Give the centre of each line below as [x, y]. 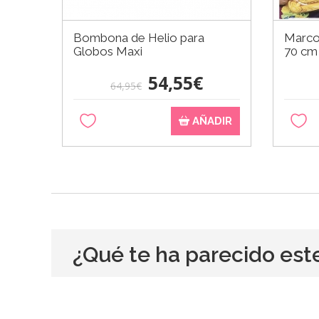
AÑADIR [211, 121]
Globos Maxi [108, 51]
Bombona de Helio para [139, 37]
